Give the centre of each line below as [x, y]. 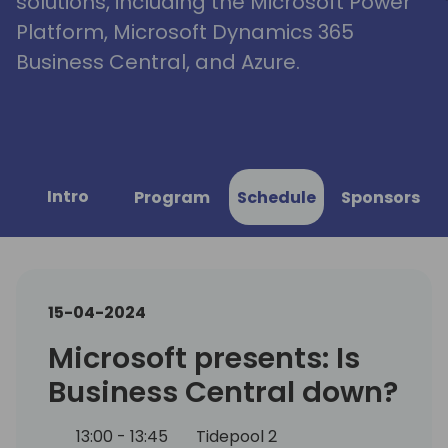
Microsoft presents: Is [204, 358]
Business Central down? [223, 392]
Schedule [276, 197]
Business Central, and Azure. [158, 61]
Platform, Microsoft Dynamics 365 [185, 31]
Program [172, 197]
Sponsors [380, 197]
